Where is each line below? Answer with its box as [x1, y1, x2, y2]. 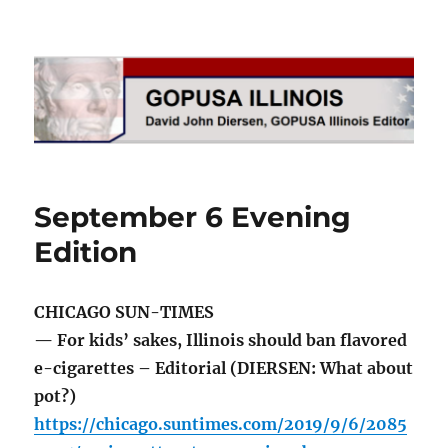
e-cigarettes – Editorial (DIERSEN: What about [34, 358, 414, 379]
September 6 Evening [34, 200, 352, 235]
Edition [34, 235, 138, 270]
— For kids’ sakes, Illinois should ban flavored [34, 330, 408, 351]
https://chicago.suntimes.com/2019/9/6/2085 [34, 414, 408, 435]
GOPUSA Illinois [34, 42, 226, 70]
